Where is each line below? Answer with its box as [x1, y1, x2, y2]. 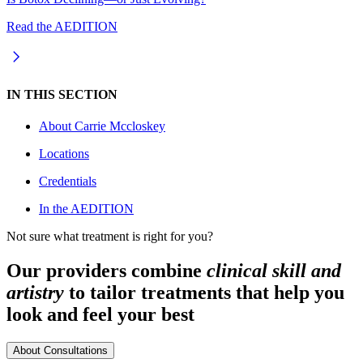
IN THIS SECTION [6, 87, 117, 101]
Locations [39, 146, 89, 160]
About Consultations [13, 344, 108, 357]
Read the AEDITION [6, 19, 117, 34]
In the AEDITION [39, 201, 134, 216]
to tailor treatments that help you [64, 281, 344, 303]
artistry [6, 281, 64, 303]
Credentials [39, 173, 96, 188]
